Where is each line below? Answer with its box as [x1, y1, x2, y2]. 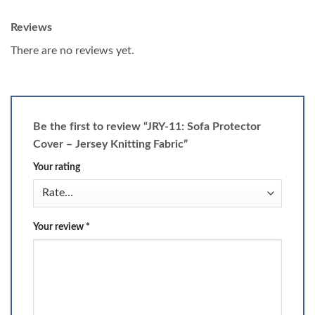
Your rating [33, 162, 80, 173]
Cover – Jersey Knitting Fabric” [33, 139, 191, 150]
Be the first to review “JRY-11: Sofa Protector [33, 121, 261, 133]
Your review [33, 221, 86, 232]
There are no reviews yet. [11, 45, 134, 57]
